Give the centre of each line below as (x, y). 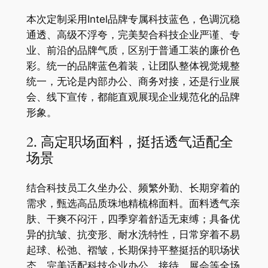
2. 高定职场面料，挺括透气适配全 (130, 142)
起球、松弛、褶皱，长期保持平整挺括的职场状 (133, 250)
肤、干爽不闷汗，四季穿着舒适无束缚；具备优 (133, 219)
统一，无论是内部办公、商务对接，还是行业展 (133, 82)
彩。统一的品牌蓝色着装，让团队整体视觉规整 (133, 66)
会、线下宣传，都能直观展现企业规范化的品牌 (133, 97)
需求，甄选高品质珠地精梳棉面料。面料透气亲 (133, 204)
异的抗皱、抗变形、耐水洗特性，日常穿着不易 (133, 235)
